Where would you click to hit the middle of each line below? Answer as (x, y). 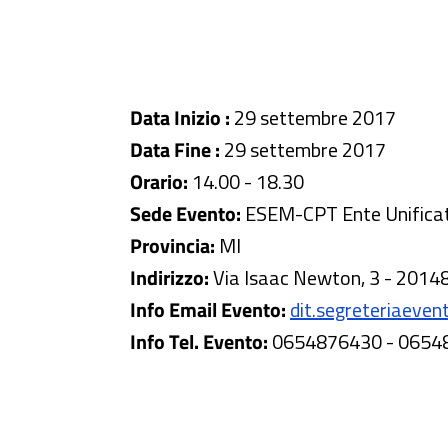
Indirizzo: (171, 277)
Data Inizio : (180, 117)
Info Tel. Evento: (201, 341)
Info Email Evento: (208, 309)
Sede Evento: (187, 213)
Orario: (161, 181)
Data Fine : (175, 149)
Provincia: (174, 245)
